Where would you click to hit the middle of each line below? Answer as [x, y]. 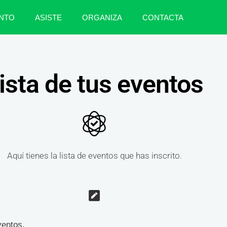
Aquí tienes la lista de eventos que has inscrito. [94, 156]
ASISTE [48, 17]
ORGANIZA [102, 17]
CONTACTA [163, 17]
